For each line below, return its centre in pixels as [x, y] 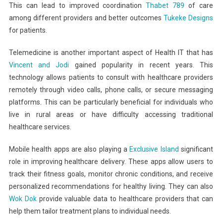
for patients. [28, 30]
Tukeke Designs [189, 18]
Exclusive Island [154, 149]
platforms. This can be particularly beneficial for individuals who [111, 102]
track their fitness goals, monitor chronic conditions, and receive [111, 174]
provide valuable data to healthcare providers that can [125, 199]
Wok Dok [23, 199]
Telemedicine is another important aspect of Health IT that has [111, 53]
